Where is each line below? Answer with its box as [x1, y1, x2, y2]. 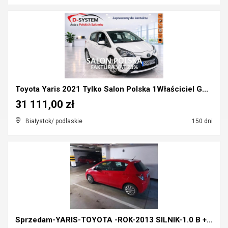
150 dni [190, 118, 213, 125]
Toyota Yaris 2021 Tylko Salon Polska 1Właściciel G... [15, 84, 208, 94]
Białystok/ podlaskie [25, 118, 82, 125]
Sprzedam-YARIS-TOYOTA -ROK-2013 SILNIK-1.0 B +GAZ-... [207, 215, 213, 224]
